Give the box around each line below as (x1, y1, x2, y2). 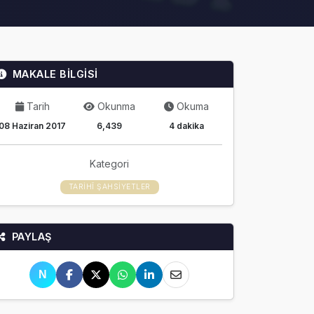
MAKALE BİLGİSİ (12, 68, 98, 80)
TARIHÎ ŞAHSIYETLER (68, 182, 151, 191)
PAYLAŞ (11, 231, 52, 243)
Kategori (90, 158, 129, 170)
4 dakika (169, 121, 204, 131)
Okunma (97, 100, 135, 112)
